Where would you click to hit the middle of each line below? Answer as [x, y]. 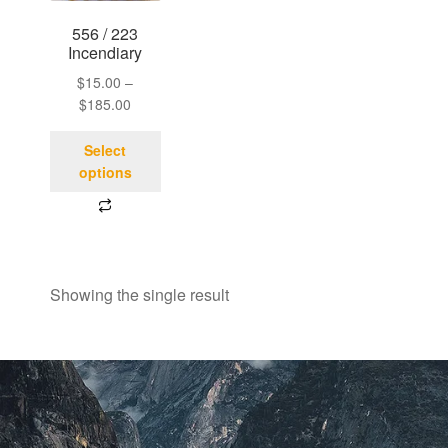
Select [105, 150]
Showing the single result [139, 294]
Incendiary [105, 53]
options [105, 172]
